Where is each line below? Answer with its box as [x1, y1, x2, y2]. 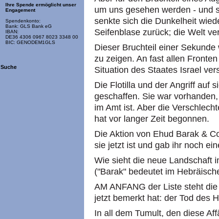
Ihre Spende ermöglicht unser [5, 2, 76, 8]
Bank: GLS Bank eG [5, 23, 52, 29]
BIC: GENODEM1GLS [5, 40, 55, 45]
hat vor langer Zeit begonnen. [94, 114, 209, 124]
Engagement [5, 7, 35, 13]
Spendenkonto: [5, 18, 41, 24]
